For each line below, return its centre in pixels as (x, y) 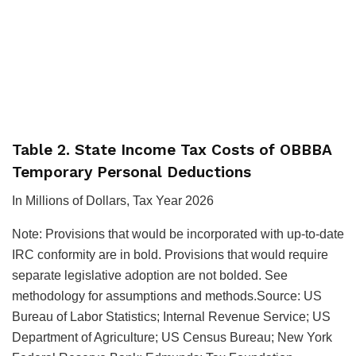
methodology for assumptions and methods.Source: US (167, 296)
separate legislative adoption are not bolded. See (150, 276)
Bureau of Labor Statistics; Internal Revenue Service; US (171, 317)
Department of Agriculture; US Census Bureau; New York (172, 338)
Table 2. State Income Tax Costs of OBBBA (172, 149)
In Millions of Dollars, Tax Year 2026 (113, 201)
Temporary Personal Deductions (132, 172)
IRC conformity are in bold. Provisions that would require (170, 255)
